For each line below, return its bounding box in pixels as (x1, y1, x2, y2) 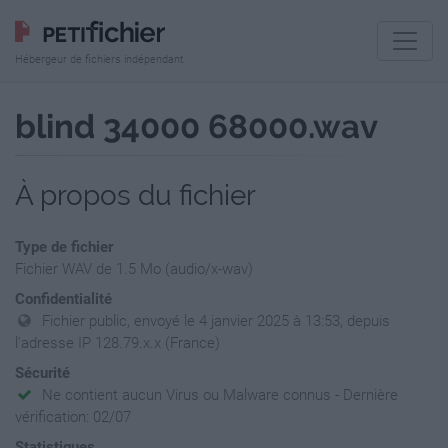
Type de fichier (15, 238, 113, 256)
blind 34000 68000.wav (15, 107, 378, 146)
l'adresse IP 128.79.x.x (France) (15, 334, 220, 352)
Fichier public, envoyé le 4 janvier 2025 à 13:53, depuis (42, 312, 391, 330)
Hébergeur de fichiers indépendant (15, 53, 184, 66)
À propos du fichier (15, 179, 256, 212)
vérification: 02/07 (15, 408, 131, 426)
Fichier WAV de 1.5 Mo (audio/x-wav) (15, 260, 253, 278)
